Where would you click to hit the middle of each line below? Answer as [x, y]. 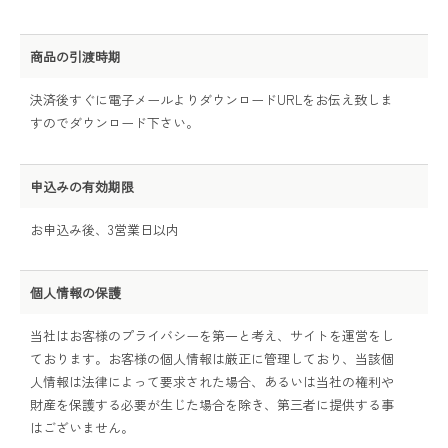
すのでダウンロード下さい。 [114, 123]
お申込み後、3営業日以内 [104, 229]
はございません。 [82, 428]
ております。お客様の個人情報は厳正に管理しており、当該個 [212, 359]
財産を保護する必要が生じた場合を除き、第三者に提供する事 [212, 405]
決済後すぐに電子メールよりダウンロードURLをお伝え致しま [211, 100]
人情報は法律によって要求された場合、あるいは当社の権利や [212, 382]
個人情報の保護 [75, 293]
